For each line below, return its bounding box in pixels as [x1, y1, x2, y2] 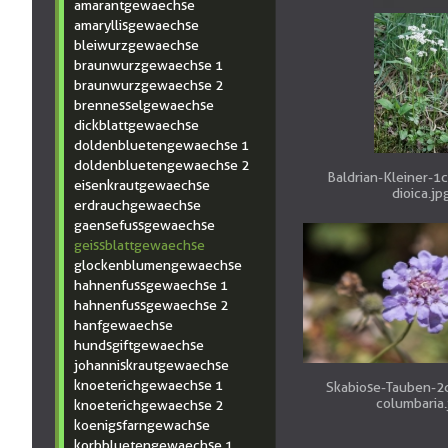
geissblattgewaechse [74, 237, 205, 253]
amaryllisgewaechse [74, 17, 199, 33]
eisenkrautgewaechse [74, 177, 210, 193]
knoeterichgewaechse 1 [74, 377, 223, 393]
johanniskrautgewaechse [74, 357, 229, 373]
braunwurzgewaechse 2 [74, 77, 223, 93]
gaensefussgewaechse [74, 217, 215, 233]
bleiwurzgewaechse [74, 37, 199, 53]
